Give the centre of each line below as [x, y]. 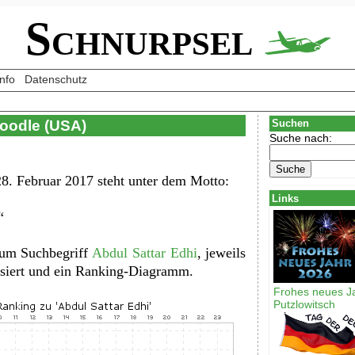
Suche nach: [301, 137]
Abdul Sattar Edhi [145, 253]
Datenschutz [55, 79]
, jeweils [221, 253]
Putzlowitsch [305, 305]
